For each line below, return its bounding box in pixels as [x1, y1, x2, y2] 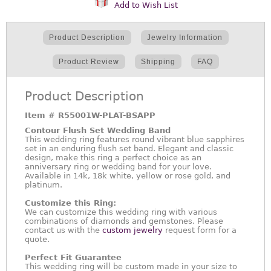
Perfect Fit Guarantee [25, 253, 122, 262]
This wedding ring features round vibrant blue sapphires [25, 135, 244, 144]
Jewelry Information [146, 33, 223, 42]
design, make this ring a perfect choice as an [25, 153, 201, 162]
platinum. [25, 180, 62, 189]
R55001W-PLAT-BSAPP [58, 111, 155, 120]
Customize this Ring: [25, 198, 116, 207]
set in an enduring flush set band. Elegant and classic [25, 144, 233, 153]
